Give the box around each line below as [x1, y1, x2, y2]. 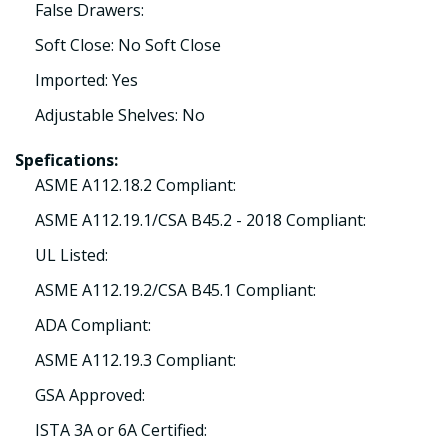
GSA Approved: [35, 384, 145, 406]
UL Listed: [35, 244, 108, 266]
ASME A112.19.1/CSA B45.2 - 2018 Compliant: [35, 209, 366, 231]
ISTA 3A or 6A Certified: [35, 419, 207, 441]
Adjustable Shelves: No [35, 104, 205, 126]
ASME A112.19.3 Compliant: [35, 349, 236, 371]
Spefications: [15, 149, 118, 171]
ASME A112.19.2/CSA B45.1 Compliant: [35, 279, 316, 301]
